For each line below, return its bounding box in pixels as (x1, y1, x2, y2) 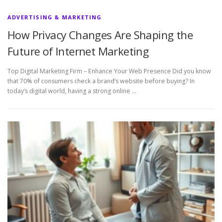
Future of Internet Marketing (7, 44, 149, 59)
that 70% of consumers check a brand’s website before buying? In (7, 76, 195, 85)
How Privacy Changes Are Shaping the (7, 27, 193, 43)
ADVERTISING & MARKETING (7, 13, 102, 21)
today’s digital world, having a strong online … (7, 86, 136, 95)
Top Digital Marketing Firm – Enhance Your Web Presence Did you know (7, 66, 211, 75)
